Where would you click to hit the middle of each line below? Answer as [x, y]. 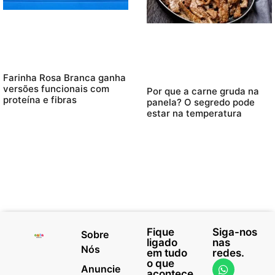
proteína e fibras [40, 100]
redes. [228, 253]
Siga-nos [235, 232]
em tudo [167, 253]
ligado [162, 242]
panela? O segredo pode [201, 102]
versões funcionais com [56, 89]
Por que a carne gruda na [203, 91]
